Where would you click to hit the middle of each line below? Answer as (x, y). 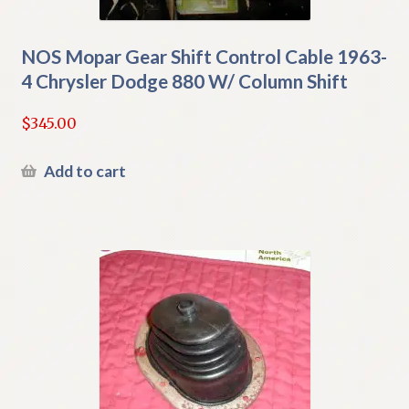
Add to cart (84, 171)
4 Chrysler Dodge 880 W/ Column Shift (184, 81)
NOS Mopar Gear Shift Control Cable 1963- (204, 57)
